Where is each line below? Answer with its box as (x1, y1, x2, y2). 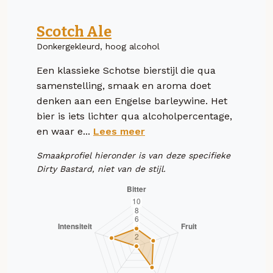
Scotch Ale (37, 23, 112, 40)
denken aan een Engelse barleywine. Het (37, 94, 227, 107)
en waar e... (37, 125, 93, 137)
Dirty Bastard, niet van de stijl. (37, 163, 166, 174)
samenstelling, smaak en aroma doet (37, 79, 211, 91)
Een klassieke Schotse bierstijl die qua (37, 64, 216, 76)
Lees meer (93, 125, 145, 137)
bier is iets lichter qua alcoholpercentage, (37, 110, 232, 122)
